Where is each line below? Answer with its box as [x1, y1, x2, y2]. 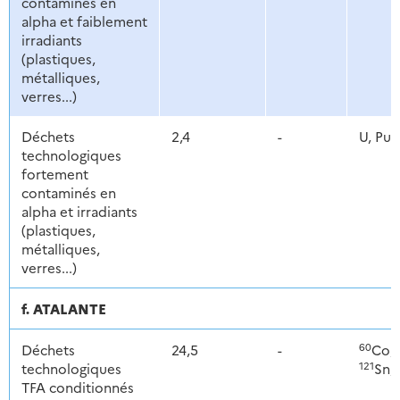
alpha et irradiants [21, 202, 137, 221]
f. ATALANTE [21, 299, 106, 319]
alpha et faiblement [21, 12, 147, 31]
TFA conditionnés [21, 378, 134, 397]
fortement [21, 164, 88, 184]
